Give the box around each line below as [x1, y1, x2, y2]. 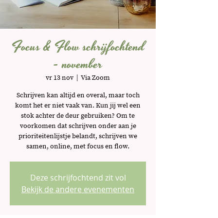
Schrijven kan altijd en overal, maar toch [16, 91, 140, 100]
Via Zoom [81, 73, 110, 83]
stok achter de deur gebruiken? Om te [21, 111, 135, 121]
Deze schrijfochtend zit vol [30, 172, 126, 183]
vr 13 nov [46, 73, 73, 83]
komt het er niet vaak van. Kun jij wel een [15, 101, 141, 110]
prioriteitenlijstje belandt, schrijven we [18, 132, 137, 141]
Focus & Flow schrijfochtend [11, 37, 145, 57]
